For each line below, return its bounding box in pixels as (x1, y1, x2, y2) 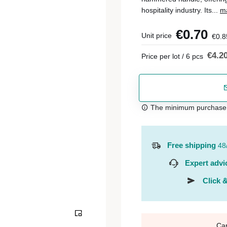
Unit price (141, 31, 172, 40)
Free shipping (167, 141, 216, 149)
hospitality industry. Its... (141, 6, 220, 14)
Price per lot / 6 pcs (141, 52, 203, 60)
